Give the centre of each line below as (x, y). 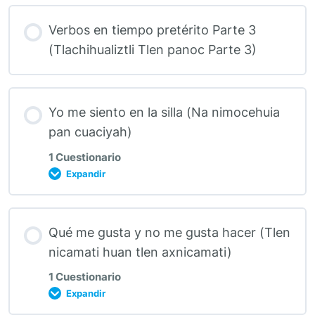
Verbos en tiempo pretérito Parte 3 (152, 30)
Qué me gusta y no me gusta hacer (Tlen (169, 233)
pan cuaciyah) (90, 132)
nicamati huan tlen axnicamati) (140, 252)
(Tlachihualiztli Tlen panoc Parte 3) (152, 49)
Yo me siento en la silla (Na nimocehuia (164, 112)
